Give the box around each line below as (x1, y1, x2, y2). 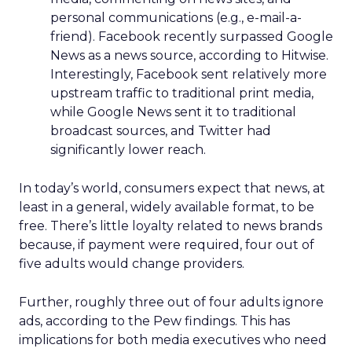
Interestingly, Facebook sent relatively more (50, 67, 327, 82)
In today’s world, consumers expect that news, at (19, 181, 325, 196)
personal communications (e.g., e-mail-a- (50, 10, 302, 25)
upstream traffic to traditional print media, (50, 86, 313, 101)
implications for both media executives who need (19, 332, 327, 347)
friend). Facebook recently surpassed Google (50, 29, 333, 44)
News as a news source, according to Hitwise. (50, 48, 328, 63)
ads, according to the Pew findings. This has (19, 313, 290, 328)
